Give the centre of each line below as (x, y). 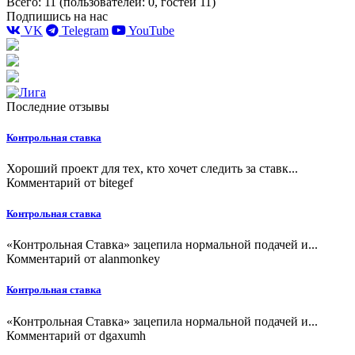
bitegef (116, 182)
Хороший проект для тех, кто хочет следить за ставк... (152, 168)
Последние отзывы (58, 106)
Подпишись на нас (57, 16)
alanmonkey (130, 259)
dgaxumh (122, 335)
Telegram (84, 30)
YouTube (150, 30)
